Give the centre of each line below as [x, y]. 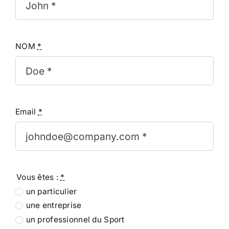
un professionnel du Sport [75, 219]
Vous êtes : [38, 177]
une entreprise [54, 205]
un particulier [51, 191]
